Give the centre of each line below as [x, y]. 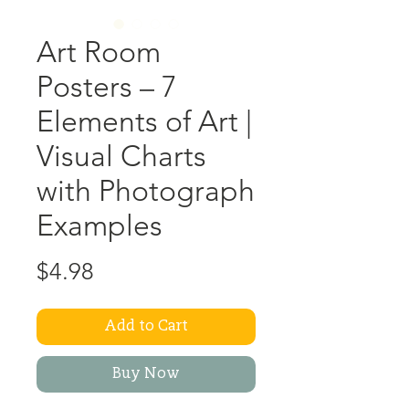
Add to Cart [146, 327]
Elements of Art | [144, 121]
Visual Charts [121, 156]
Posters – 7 [107, 87]
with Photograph [146, 191]
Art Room [99, 52]
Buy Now [146, 374]
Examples [100, 225]
